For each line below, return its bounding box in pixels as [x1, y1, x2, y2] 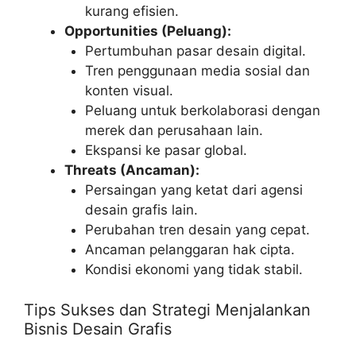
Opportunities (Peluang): [64, 23, 231, 40]
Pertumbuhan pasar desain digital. [84, 43, 306, 60]
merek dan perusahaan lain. [84, 122, 263, 139]
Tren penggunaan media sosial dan [84, 63, 310, 79]
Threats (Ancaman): [64, 162, 199, 179]
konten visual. [84, 83, 173, 99]
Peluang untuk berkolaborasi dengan [84, 103, 320, 119]
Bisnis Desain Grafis [24, 319, 172, 339]
